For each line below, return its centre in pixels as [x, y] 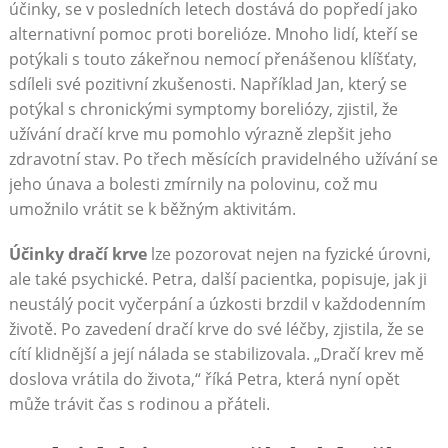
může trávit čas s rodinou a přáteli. [139, 403]
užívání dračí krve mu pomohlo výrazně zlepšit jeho [200, 133]
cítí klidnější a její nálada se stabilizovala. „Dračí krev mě [216, 353]
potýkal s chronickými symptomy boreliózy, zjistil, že [203, 108]
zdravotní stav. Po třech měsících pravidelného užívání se [223, 158]
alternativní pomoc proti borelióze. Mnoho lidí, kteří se [213, 33]
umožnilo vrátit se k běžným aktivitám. [152, 208]
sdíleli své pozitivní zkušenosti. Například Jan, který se [207, 83]
